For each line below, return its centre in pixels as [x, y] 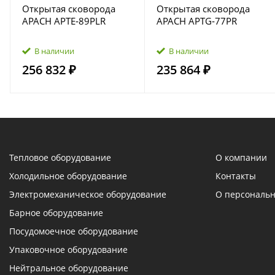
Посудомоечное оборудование [74, 231]
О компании [241, 157]
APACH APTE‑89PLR [64, 21]
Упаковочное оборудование [68, 250]
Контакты [236, 176]
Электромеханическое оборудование [88, 194]
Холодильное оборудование [68, 176]
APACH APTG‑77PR [197, 21]
